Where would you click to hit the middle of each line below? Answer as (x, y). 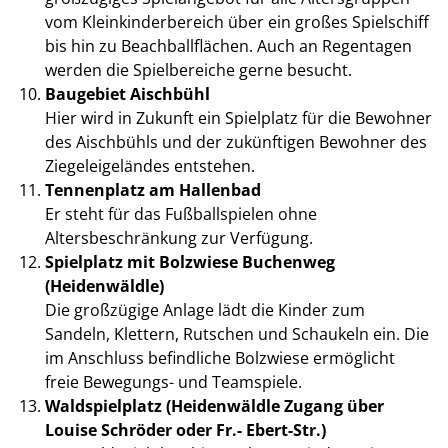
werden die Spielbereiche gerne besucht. (198, 70)
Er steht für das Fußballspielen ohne (180, 214)
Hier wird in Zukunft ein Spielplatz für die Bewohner (238, 118)
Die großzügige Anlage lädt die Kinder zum (204, 310)
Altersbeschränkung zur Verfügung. (178, 238)
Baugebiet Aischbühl (127, 94)
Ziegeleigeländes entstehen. (149, 166)
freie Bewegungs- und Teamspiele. (173, 382)
